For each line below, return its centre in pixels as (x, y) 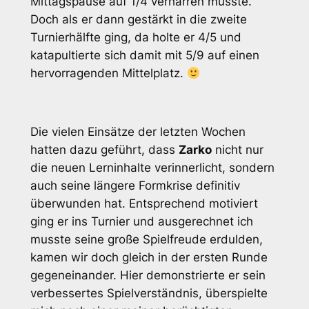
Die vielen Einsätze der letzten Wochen (138, 132)
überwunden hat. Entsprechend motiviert (144, 204)
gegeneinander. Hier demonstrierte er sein (148, 276)
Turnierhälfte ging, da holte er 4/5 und (136, 37)
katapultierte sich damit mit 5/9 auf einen (144, 55)
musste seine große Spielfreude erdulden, (146, 240)
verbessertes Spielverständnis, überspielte (149, 293)
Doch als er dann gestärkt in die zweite (138, 19)
